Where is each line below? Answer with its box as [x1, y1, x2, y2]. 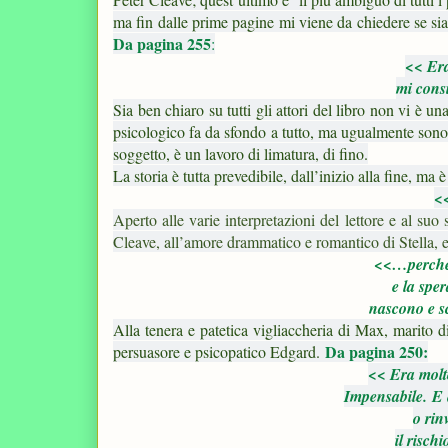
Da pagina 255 [113, 31, 211, 55]
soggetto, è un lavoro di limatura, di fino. [113, 142, 368, 164]
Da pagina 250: [325, 339, 428, 363]
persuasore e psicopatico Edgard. [113, 340, 320, 362]
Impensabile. [344, 384, 432, 407]
